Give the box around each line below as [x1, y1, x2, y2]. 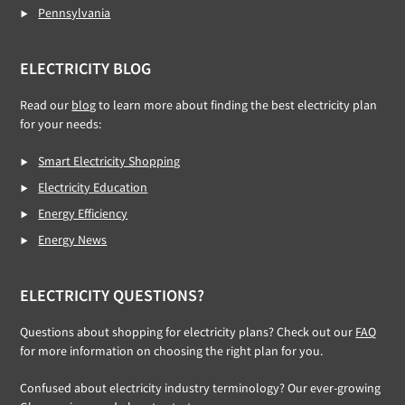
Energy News [38, 231, 108, 249]
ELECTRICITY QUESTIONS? [20, 285, 205, 306]
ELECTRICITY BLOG [20, 58, 152, 80]
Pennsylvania [38, 5, 111, 22]
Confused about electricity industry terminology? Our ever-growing [20, 380, 381, 397]
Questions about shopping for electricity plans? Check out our [20, 324, 356, 341]
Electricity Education [38, 179, 148, 196]
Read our [20, 97, 72, 114]
